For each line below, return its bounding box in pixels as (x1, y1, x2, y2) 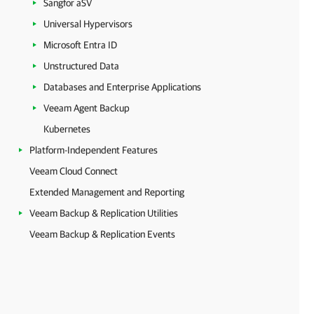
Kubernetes (43, 123, 90, 135)
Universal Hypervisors (43, 18, 132, 29)
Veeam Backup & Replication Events (29, 228, 175, 240)
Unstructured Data (43, 60, 119, 71)
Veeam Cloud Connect (29, 165, 118, 177)
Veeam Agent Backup (43, 102, 130, 114)
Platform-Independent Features (29, 144, 158, 156)
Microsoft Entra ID (43, 39, 117, 50)
